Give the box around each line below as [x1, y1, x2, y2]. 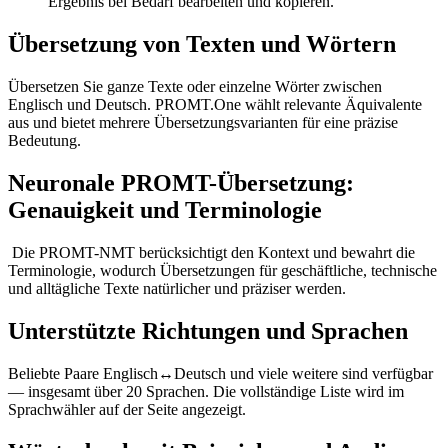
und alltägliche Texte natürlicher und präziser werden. [8, 279, 346, 297]
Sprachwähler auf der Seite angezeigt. [8, 400, 246, 418]
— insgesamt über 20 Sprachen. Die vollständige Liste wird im [8, 382, 404, 400]
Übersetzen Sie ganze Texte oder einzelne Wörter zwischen [8, 77, 382, 95]
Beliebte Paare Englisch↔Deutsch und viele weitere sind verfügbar [8, 364, 433, 382]
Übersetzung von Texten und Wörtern [8, 31, 396, 58]
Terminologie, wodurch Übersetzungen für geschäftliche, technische [8, 261, 437, 279]
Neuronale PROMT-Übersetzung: [8, 169, 354, 196]
